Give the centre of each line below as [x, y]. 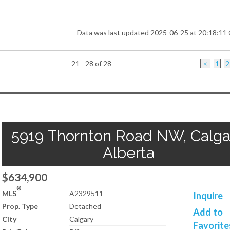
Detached [85, 206]
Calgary [82, 219]
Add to [208, 212]
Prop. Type [20, 206]
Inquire [208, 196]
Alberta [128, 153]
